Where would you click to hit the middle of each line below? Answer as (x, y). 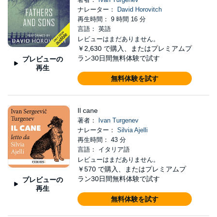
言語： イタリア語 (103, 149)
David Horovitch (139, 9)
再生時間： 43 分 (101, 139)
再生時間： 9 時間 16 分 (111, 19)
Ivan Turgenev (118, 120)
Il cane (87, 110)
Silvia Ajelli (132, 130)
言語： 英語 (94, 29)
